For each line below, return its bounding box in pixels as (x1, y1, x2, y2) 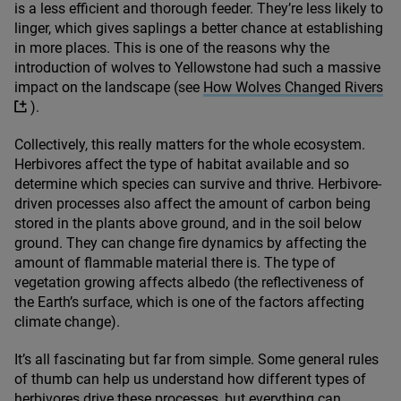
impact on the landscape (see (14, 79, 203, 97)
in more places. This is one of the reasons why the (14, 39, 329, 57)
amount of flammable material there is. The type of (14, 254, 336, 272)
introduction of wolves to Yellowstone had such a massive (14, 59, 380, 77)
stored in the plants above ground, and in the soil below (14, 215, 362, 233)
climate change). (14, 313, 124, 331)
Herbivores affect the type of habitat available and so (14, 156, 349, 174)
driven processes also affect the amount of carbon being (14, 195, 371, 213)
